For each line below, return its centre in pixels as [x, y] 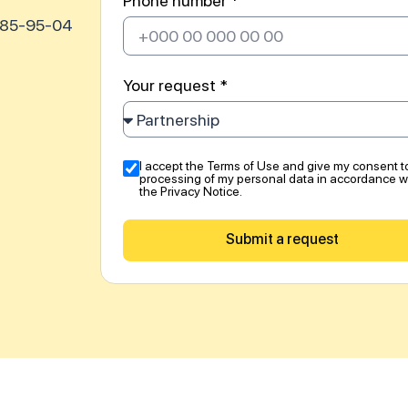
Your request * [175, 85]
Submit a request [282, 239]
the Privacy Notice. [190, 191]
